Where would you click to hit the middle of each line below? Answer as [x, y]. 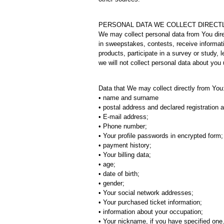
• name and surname [128, 98]
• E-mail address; [123, 117]
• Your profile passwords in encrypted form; [161, 136]
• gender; [111, 183]
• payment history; [125, 145]
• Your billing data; [125, 155]
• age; [107, 164]
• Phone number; [123, 126]
